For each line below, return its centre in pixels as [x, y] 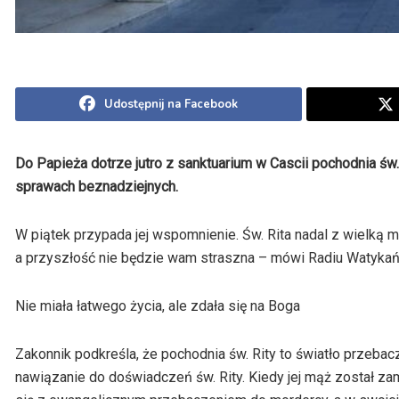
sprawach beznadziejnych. [97, 187]
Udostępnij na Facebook [171, 105]
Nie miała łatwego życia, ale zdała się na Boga [158, 306]
